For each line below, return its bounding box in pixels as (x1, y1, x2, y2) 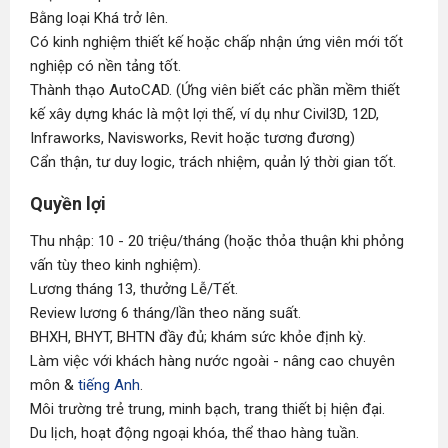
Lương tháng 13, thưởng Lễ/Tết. (30, 280, 238, 298)
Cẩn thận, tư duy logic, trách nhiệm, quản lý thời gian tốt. (30, 153, 396, 171)
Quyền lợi (30, 193, 106, 214)
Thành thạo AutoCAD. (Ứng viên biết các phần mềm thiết (30, 81, 400, 99)
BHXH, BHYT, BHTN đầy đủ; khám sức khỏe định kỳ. (30, 328, 366, 346)
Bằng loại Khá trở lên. (30, 9, 168, 27)
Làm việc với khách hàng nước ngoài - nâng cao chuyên (30, 352, 395, 370)
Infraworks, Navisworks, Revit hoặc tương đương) (30, 129, 355, 147)
